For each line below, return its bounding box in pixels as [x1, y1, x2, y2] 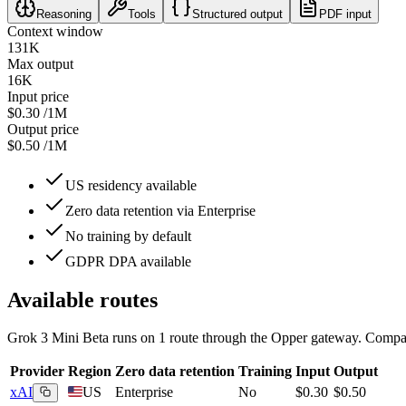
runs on [109, 330, 159, 346]
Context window [7, 23, 103, 39]
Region [68, 363, 111, 380]
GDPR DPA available [65, 253, 191, 269]
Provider [10, 363, 64, 380]
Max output [7, 55, 73, 72]
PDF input [319, 6, 372, 21]
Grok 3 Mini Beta [7, 330, 109, 346]
